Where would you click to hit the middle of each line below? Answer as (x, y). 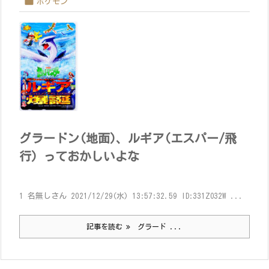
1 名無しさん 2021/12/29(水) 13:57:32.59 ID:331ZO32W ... (131, 196)
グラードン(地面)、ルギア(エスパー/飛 (128, 138)
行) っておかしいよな (79, 156)
